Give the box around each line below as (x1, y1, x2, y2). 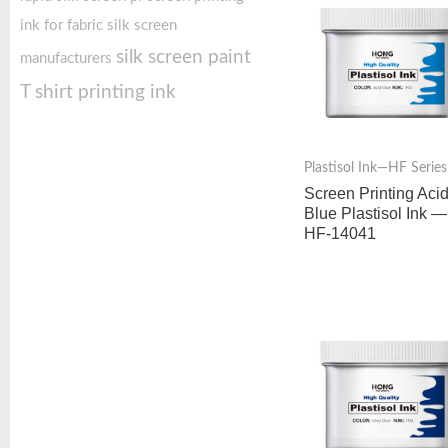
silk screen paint (116, 48, 251, 67)
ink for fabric (20, 18, 103, 33)
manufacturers (20, 51, 112, 66)
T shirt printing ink (20, 83, 176, 102)
